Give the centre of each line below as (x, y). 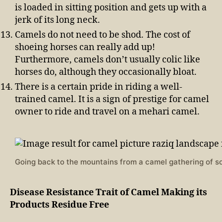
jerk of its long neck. (57, 20)
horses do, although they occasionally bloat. (106, 72)
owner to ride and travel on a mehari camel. (107, 112)
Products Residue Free (60, 205)
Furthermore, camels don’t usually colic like (108, 60)
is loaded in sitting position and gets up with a (111, 8)
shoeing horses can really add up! (85, 48)
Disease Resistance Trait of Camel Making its (109, 193)
